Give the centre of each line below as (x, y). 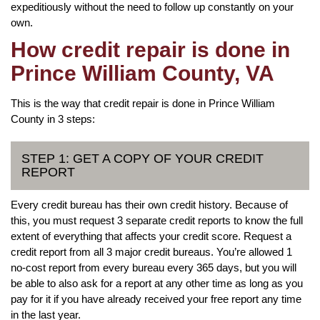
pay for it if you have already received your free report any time (156, 299)
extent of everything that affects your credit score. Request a (151, 236)
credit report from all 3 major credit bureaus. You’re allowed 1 (151, 251)
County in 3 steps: (53, 119)
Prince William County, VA (142, 73)
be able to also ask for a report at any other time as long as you (157, 283)
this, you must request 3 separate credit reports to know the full (157, 220)
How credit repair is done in (150, 49)
